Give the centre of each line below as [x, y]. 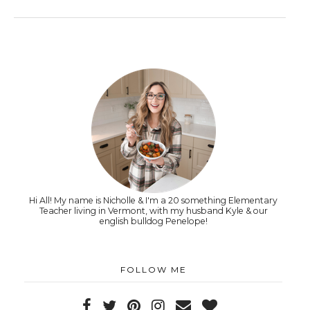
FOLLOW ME [153, 270]
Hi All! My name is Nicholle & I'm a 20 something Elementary [153, 201]
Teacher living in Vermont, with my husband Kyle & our [153, 211]
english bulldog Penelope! [153, 221]
